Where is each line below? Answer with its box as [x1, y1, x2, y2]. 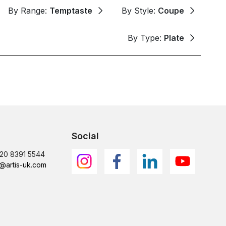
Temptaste [49, 5, 92, 16]
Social [72, 130, 99, 141]
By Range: [8, 5, 49, 16]
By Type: [128, 32, 164, 43]
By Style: [122, 5, 158, 16]
